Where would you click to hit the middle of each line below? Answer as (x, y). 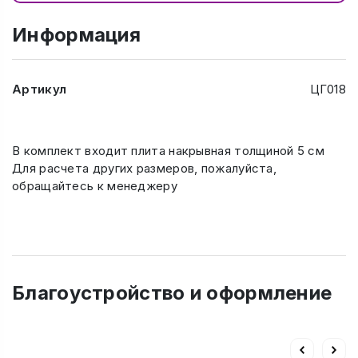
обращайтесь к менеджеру (95, 186)
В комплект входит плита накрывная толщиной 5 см (169, 151)
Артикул (40, 89)
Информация (76, 35)
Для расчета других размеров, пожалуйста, (144, 169)
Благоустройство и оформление (172, 293)
